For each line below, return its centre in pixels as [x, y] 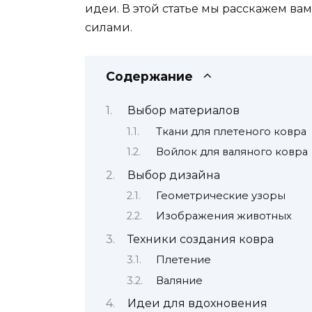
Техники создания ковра [200, 239]
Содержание [149, 76]
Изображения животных [224, 216]
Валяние [179, 280]
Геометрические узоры [220, 196]
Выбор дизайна [173, 175]
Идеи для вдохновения [197, 303]
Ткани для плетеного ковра [231, 131]
